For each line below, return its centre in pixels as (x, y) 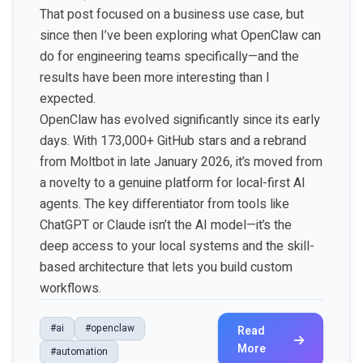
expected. (68, 99)
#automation (79, 352)
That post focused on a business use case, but (172, 15)
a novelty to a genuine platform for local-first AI (173, 183)
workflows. (70, 288)
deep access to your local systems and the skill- (177, 246)
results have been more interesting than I (155, 78)
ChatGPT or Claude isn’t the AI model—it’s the (166, 225)
